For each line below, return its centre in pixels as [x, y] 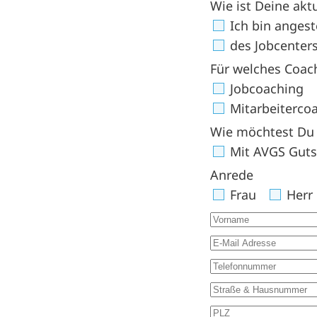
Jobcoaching [265, 88]
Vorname [237, 217]
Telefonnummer [257, 264]
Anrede [232, 174]
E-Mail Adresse [254, 240]
